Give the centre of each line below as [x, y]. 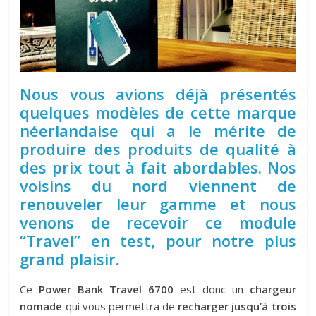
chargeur [273, 289]
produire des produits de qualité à [158, 148]
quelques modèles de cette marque [158, 112]
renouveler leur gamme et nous [158, 203]
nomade [41, 306]
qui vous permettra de [120, 306]
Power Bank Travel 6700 [106, 289]
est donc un [212, 289]
